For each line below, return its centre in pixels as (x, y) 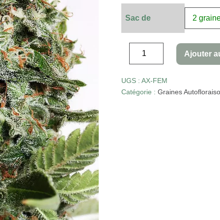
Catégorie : (140, 92)
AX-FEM (155, 81)
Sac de (138, 18)
